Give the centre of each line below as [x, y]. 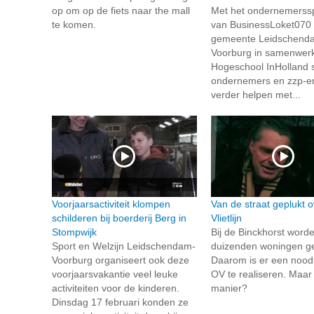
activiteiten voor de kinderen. [116, 288]
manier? [229, 288]
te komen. [74, 24]
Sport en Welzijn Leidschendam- [124, 246]
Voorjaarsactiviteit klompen [111, 204]
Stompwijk [74, 232]
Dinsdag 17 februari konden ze [120, 302]
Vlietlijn [226, 218]
